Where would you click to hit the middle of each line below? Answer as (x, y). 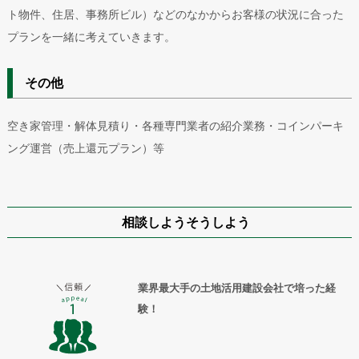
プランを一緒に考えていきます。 (91, 37)
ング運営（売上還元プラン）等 (85, 148)
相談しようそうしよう (186, 222)
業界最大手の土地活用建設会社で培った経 (236, 288)
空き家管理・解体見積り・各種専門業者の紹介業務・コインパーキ (175, 126)
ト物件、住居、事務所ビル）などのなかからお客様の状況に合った (175, 14)
